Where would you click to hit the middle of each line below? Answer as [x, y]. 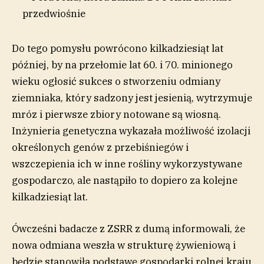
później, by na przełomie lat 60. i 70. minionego [122, 65]
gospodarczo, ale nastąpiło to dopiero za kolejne [125, 180]
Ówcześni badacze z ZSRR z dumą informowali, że [128, 228]
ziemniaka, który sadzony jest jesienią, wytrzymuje [132, 98]
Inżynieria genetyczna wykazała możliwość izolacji [131, 131]
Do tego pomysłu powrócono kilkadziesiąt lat [118, 48]
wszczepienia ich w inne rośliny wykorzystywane [127, 164]
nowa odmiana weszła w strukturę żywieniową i [124, 245]
